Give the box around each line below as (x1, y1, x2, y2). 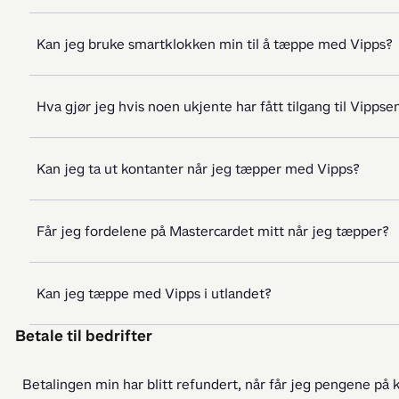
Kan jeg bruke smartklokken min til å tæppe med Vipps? (37, 35, 393, 53)
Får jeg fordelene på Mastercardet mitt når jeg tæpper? (37, 222, 389, 240)
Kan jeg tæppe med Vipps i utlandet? (37, 284, 272, 303)
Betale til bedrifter (15, 325, 152, 346)
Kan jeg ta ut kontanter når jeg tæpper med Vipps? (37, 159, 360, 178)
